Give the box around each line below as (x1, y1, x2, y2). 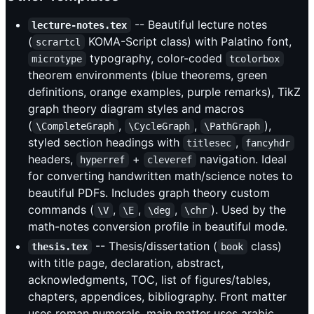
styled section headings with (28, 135, 183, 149)
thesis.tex (32, 240, 88, 252)
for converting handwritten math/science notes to (28, 168, 293, 183)
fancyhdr (245, 137, 291, 149)
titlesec (186, 137, 232, 149)
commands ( (28, 202, 94, 217)
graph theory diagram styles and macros (28, 101, 244, 116)
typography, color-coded (86, 50, 226, 65)
